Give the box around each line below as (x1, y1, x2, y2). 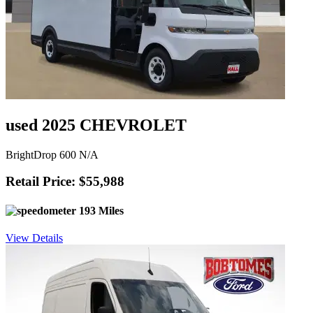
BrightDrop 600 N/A (6, 148, 99, 161)
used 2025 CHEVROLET (6, 115, 187, 134)
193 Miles (76, 204, 124, 217)
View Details (6, 231, 63, 244)
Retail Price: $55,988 (6, 174, 124, 189)
